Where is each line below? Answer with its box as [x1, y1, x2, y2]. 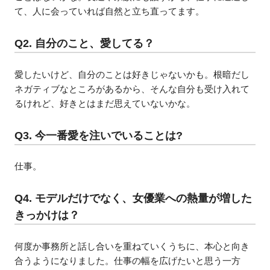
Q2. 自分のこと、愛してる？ [14, 37, 155, 50]
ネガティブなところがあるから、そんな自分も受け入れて [14, 83, 250, 94]
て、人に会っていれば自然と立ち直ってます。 [14, 6, 205, 17]
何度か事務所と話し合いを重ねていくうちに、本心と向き [14, 240, 250, 251]
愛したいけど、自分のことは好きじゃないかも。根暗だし [14, 69, 250, 80]
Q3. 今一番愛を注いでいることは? [14, 129, 183, 142]
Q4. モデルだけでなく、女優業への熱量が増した [14, 192, 253, 205]
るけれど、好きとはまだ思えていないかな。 [14, 98, 196, 108]
